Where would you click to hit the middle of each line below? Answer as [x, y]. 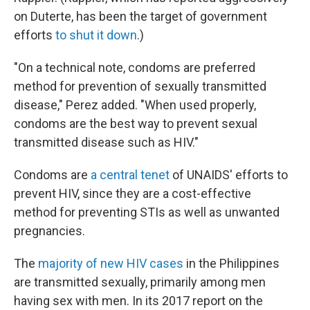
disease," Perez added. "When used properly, [135, 104]
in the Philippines [231, 263]
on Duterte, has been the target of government [140, 16]
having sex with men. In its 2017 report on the [138, 300]
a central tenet [130, 174]
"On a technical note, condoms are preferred [135, 67]
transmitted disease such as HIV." [106, 142]
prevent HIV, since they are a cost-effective [133, 193]
